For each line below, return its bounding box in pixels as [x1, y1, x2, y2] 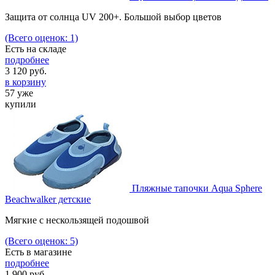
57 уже [5, 88, 33, 99]
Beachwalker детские [5, 194, 91, 205]
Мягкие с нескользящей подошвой [5, 215, 149, 226]
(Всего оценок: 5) [5, 236, 78, 247]
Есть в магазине [5, 247, 72, 258]
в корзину [5, 77, 46, 88]
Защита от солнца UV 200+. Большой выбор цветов [5, 12, 222, 23]
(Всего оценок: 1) [5, 33, 78, 44]
